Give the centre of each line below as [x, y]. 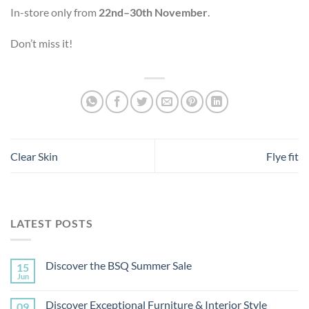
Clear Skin [34, 156]
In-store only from [54, 12]
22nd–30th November [153, 12]
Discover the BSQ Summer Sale [119, 266]
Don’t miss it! [41, 43]
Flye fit [282, 156]
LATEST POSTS [52, 223]
